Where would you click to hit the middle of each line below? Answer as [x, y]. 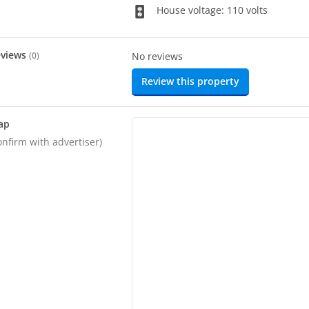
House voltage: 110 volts [211, 10]
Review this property [191, 81]
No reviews [158, 57]
